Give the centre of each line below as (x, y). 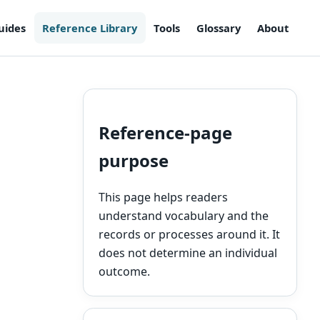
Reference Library (90, 28)
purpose (133, 160)
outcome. (124, 272)
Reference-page (165, 132)
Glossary (219, 28)
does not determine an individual (187, 253)
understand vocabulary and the (183, 216)
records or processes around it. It (189, 235)
